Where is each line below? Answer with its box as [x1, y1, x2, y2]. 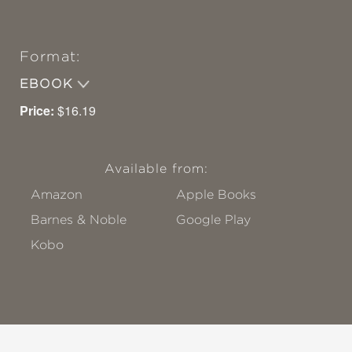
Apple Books [176, 188, 257, 201]
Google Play [176, 213, 251, 226]
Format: [20, 49, 80, 64]
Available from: [104, 162, 209, 175]
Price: [20, 101, 54, 119]
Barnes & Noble [31, 213, 126, 226]
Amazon [31, 188, 82, 201]
